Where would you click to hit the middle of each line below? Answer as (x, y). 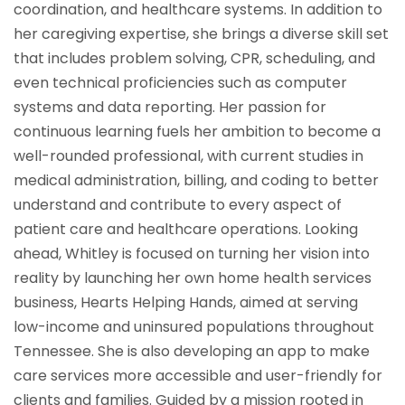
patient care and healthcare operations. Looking (186, 230)
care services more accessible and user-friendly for (198, 376)
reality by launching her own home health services (193, 278)
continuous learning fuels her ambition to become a (197, 132)
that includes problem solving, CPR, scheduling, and (194, 59)
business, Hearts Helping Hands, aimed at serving (186, 303)
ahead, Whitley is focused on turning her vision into (192, 254)
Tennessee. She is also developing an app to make (192, 352)
